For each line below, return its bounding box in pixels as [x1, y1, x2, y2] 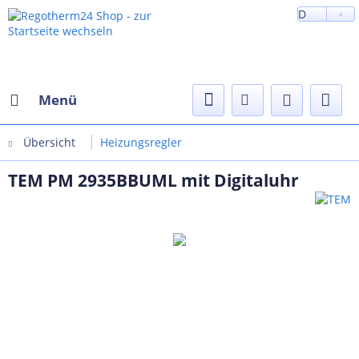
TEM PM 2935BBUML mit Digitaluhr [8, 169, 299, 192]
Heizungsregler [100, 135, 182, 150]
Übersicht [23, 135, 75, 150]
